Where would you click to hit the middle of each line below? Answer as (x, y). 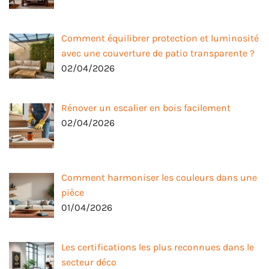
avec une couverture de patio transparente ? (158, 53)
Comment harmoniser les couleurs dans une (159, 177)
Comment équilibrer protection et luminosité (160, 38)
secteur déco (89, 262)
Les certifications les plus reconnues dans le (158, 247)
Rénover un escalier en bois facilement (146, 108)
